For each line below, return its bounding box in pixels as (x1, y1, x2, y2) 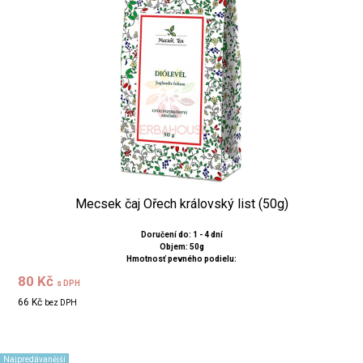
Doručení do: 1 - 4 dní (140, 229, 223, 239)
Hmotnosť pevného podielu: (126, 254, 237, 263)
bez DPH (45, 297, 78, 307)
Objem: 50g (159, 241, 204, 251)
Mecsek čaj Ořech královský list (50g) (75, 195, 288, 211)
